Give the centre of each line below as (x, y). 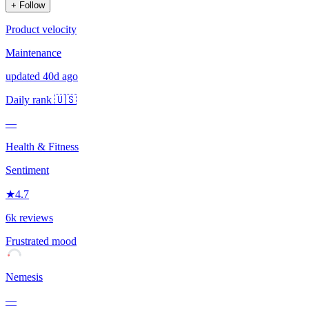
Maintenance (33, 52)
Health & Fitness (42, 146)
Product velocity (41, 29)
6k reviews (29, 217)
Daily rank (30, 99)
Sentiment (27, 170)
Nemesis (24, 277)
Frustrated (27, 241)
